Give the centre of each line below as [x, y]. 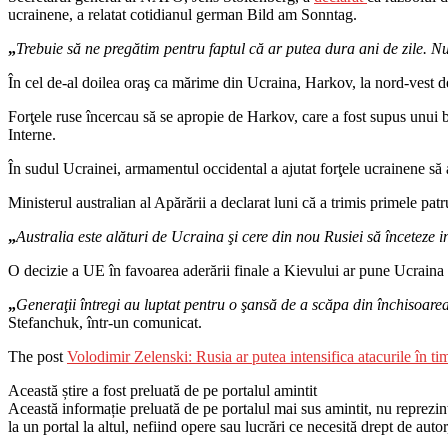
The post [37, 356]
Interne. [32, 134]
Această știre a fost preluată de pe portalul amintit [162, 390]
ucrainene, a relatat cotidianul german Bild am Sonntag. [182, 14]
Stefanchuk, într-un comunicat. [105, 322]
